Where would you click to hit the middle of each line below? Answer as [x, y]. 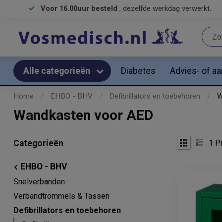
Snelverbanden [39, 182]
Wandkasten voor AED [83, 115]
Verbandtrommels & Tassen [61, 196]
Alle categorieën [58, 71]
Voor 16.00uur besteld [80, 8]
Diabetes [138, 71]
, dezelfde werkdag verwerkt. [165, 8]
